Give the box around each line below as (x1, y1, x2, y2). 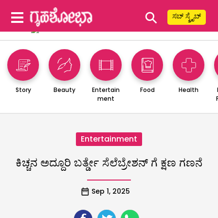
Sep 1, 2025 (91, 186, 130, 196)
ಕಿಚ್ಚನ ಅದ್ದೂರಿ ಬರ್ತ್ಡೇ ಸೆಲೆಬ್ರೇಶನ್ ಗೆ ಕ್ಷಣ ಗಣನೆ (16, 155, 202, 170)
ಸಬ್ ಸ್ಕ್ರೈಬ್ (172, 11, 201, 21)
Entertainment (81, 133, 137, 145)
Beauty (54, 85, 75, 94)
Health (179, 85, 199, 94)
